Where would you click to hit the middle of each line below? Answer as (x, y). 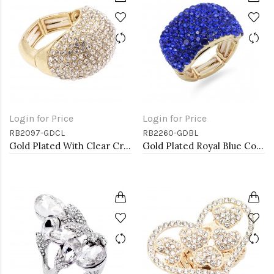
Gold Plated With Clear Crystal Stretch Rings (127, 146)
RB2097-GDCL (37, 133)
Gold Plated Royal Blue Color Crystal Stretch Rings (260, 146)
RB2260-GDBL (170, 133)
